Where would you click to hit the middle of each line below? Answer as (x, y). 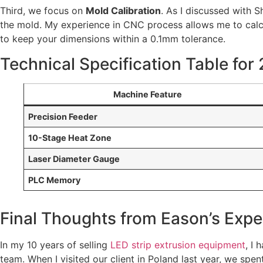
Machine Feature (147, 94)
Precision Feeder (63, 116)
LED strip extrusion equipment (178, 245)
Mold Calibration (123, 11)
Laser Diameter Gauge (74, 159)
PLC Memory (55, 180)
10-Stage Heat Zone (70, 137)
